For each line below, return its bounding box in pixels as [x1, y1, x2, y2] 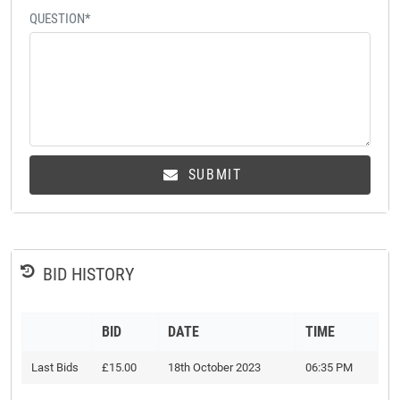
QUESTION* [29, 11, 90, 28]
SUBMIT [183, 166, 242, 184]
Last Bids [31, 361, 79, 375]
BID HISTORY [43, 263, 134, 286]
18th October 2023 [168, 361, 261, 375]
